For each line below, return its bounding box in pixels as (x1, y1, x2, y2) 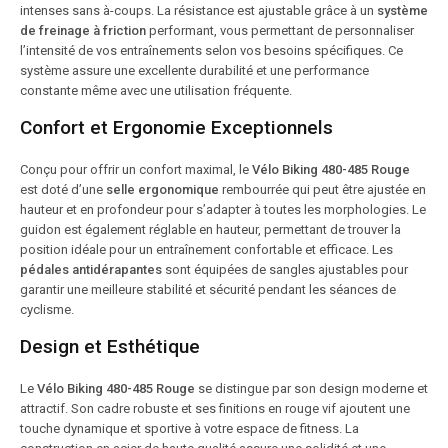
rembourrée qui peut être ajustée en (219, 181, 426, 197)
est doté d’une (20, 181, 106, 197)
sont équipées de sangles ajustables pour (162, 261, 408, 277)
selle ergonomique (106, 181, 219, 197)
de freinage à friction (20, 22, 146, 38)
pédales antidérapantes (20, 261, 162, 277)
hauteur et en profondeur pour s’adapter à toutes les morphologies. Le (20, 201, 426, 217)
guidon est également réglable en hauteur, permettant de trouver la (20, 221, 401, 237)
